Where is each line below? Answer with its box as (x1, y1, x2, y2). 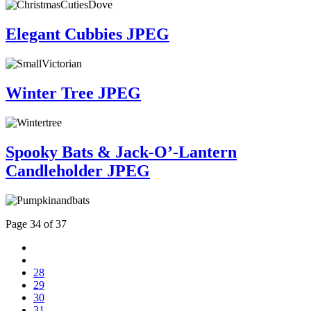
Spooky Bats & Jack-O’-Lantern (6, 142, 237, 161)
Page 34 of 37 (6, 217, 67, 230)
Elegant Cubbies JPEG (6, 25, 169, 44)
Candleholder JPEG (6, 161, 150, 180)
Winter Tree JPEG (6, 83, 141, 102)
